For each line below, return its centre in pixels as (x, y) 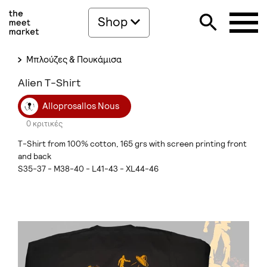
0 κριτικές (44, 124)
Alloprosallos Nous (81, 106)
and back (35, 156)
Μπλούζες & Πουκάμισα (73, 60)
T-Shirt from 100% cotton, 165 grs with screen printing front (132, 144)
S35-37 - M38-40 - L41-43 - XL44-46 (88, 169)
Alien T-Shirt (49, 83)
